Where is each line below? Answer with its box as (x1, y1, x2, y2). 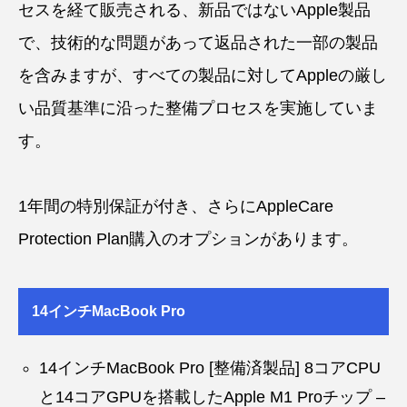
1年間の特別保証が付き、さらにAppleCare (18, 196, 333, 215)
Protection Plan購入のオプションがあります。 (18, 229, 358, 248)
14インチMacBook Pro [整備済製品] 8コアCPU (39, 358, 382, 377)
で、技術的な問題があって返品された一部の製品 (18, 33, 378, 52)
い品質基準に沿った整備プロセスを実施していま (18, 98, 378, 117)
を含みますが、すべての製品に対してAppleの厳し (18, 65, 387, 84)
